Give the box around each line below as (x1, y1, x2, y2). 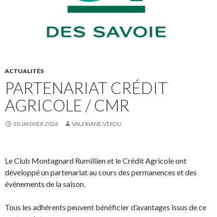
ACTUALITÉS (5, 67, 44, 75)
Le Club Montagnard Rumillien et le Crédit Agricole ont (5, 156, 186, 166)
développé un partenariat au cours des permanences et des (5, 168, 197, 177)
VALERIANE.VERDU (72, 120, 122, 128)
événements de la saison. (5, 179, 85, 189)
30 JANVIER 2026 (13, 120, 58, 128)
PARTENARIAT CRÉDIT (5, 78, 168, 98)
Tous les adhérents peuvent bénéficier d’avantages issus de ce (5, 202, 206, 212)
